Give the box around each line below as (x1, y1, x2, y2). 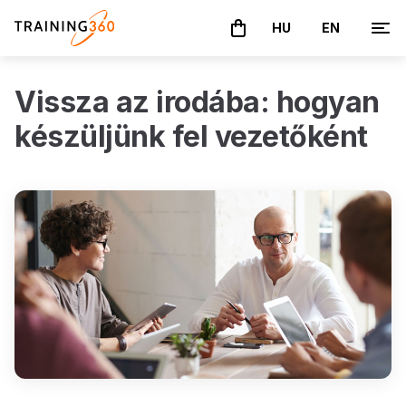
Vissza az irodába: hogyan (14, 84, 380, 121)
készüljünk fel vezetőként (14, 119, 368, 155)
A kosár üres (219, 28, 297, 46)
